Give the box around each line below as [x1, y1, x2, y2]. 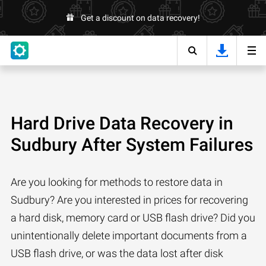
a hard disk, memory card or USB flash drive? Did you [11, 211, 255, 224]
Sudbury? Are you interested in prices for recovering [11, 194, 248, 206]
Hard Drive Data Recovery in [11, 113, 233, 134]
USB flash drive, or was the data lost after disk [11, 247, 223, 259]
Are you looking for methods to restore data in [11, 176, 223, 188]
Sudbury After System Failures [11, 134, 253, 155]
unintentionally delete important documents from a [11, 229, 247, 242]
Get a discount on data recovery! [80, 13, 200, 23]
